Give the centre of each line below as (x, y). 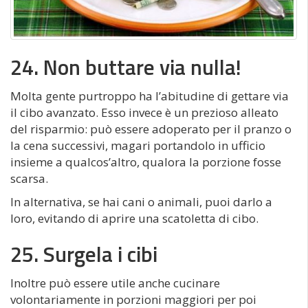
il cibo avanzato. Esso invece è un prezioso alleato (144, 113)
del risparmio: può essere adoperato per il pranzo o (151, 129)
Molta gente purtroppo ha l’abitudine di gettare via (150, 96)
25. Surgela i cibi (84, 254)
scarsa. (29, 179)
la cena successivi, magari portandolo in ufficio (138, 146)
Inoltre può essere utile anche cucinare (115, 283)
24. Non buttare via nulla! (126, 67)
